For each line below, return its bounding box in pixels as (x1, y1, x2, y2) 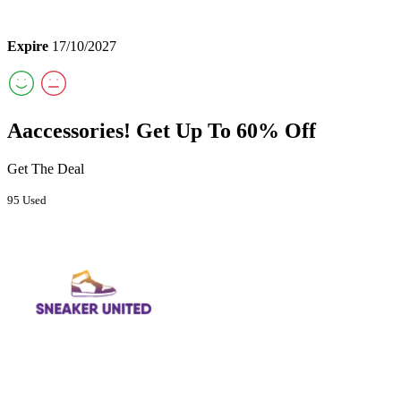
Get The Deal (7, 160, 84, 176)
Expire (7, 38, 48, 55)
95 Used (7, 192, 47, 207)
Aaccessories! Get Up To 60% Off (7, 118, 316, 142)
